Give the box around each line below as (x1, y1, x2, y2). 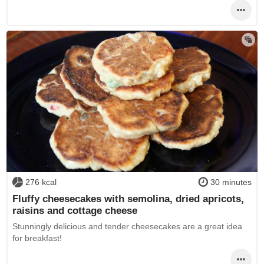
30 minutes (210, 177, 252, 187)
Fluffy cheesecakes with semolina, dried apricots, (12, 193, 244, 204)
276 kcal (25, 177, 57, 187)
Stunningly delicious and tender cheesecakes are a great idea (12, 222, 242, 232)
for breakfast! (12, 233, 62, 243)
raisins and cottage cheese (12, 204, 137, 216)
